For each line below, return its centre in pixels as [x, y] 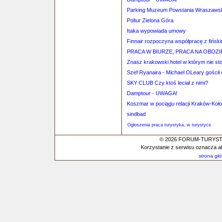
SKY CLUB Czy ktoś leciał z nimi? [167, 83]
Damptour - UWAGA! [152, 93]
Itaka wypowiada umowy [156, 31]
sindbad [136, 114]
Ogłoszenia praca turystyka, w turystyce [169, 125]
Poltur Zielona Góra [150, 20]
